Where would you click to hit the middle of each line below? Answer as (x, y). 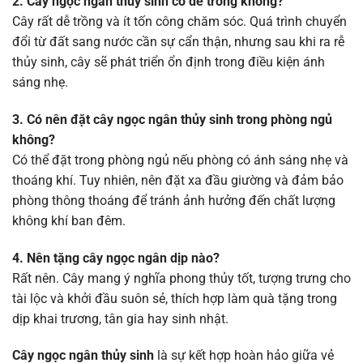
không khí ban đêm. (69, 220)
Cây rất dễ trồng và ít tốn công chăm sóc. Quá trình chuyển (179, 22)
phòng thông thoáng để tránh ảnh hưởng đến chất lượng (174, 200)
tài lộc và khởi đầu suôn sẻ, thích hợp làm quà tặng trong (175, 298)
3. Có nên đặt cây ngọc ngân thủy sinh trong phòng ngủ (172, 119)
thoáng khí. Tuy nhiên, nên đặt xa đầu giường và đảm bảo (178, 180)
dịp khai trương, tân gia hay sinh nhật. (120, 318)
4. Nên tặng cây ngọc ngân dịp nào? (116, 258)
